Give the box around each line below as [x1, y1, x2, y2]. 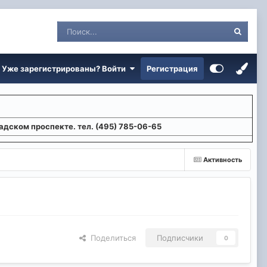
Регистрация [147, 64, 198, 73]
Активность [203, 156, 242, 164]
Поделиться [86, 233, 136, 243]
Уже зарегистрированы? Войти [2, 64, 129, 73]
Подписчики [157, 233, 203, 243]
